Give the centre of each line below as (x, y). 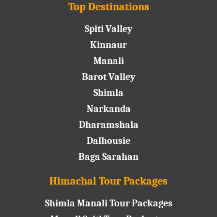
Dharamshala (108, 125)
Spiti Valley (108, 29)
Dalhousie (108, 141)
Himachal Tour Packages (108, 181)
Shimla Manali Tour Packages (108, 203)
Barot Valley (108, 77)
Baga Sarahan (108, 157)
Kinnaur (108, 45)
